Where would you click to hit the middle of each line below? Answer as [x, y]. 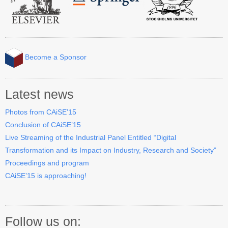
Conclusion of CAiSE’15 [43, 124]
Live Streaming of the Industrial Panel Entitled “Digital [91, 137]
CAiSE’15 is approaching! [46, 175]
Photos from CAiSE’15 [41, 112]
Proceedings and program [47, 163]
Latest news [39, 94]
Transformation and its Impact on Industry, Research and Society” [111, 150]
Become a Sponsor [55, 57]
